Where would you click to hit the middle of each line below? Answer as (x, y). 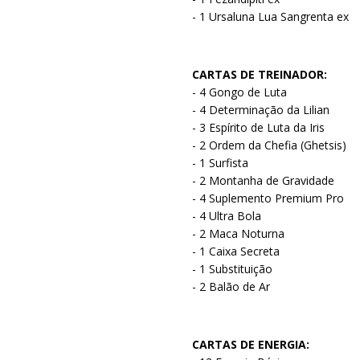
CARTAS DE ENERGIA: (251, 344)
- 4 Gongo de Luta (239, 92)
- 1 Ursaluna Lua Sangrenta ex (270, 16)
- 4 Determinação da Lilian (261, 109)
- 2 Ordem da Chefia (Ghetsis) (269, 145)
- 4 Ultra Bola (227, 215)
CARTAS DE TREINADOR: (260, 74)
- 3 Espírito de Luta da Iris (258, 127)
